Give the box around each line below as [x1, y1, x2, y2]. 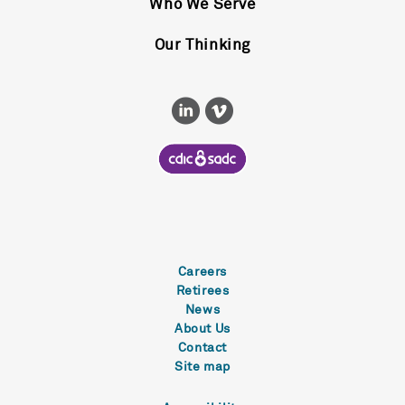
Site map [174, 360, 231, 373]
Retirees [175, 284, 230, 297]
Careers [177, 265, 228, 278]
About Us [174, 322, 231, 335]
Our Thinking [154, 37, 251, 54]
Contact [177, 341, 228, 354]
